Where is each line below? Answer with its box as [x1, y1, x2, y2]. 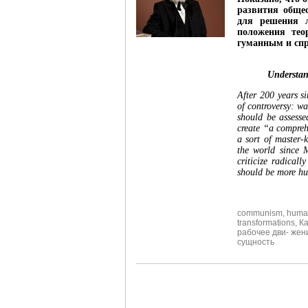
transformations [237, 218, 295, 228]
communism [237, 208, 283, 219]
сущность [237, 237, 274, 247]
